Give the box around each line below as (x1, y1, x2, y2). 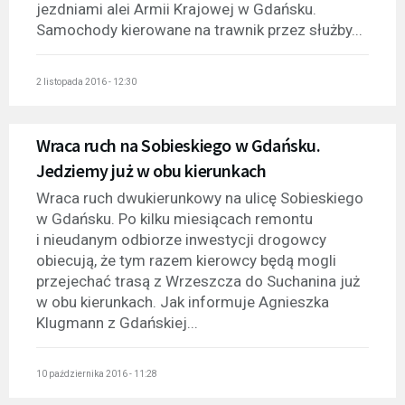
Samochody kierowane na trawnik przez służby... (36, 21, 363, 40)
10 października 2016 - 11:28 (36, 369, 157, 380)
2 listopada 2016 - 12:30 (36, 76, 137, 87)
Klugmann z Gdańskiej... (36, 313, 198, 332)
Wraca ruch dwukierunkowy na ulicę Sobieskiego (36, 188, 363, 207)
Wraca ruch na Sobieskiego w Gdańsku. (36, 133, 321, 156)
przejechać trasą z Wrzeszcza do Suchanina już (36, 271, 360, 290)
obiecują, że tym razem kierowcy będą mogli (36, 250, 336, 269)
